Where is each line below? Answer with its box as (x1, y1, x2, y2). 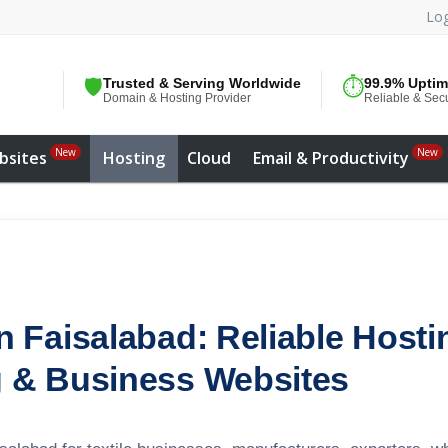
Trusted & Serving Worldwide (103, 75, 301, 91)
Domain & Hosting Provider (103, 91, 251, 105)
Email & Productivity (253, 147, 409, 169)
